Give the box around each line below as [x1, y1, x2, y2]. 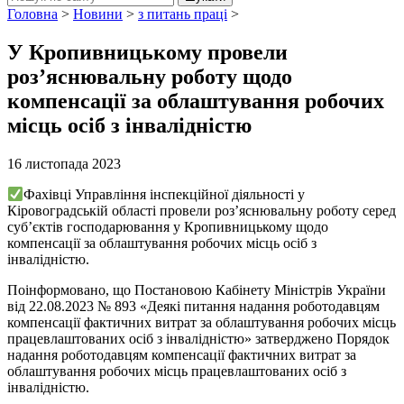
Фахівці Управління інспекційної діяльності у [23, 187, 306, 203]
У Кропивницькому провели [7, 40, 288, 64]
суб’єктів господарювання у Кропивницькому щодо [7, 219, 328, 235]
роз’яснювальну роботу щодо [7, 64, 292, 88]
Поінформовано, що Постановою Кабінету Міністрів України [7, 282, 386, 298]
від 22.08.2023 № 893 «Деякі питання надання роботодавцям [7, 298, 380, 315]
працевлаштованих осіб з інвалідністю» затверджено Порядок [7, 331, 390, 347]
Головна [7, 6, 58, 22]
